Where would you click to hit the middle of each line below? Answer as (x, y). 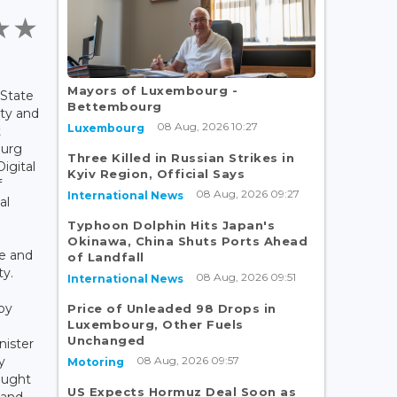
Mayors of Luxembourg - (152, 90)
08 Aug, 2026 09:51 (246, 276)
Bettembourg (115, 106)
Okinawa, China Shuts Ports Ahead (187, 241)
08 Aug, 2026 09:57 (188, 360)
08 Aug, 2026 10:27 (207, 126)
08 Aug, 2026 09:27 (248, 193)
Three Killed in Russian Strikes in (181, 157)
